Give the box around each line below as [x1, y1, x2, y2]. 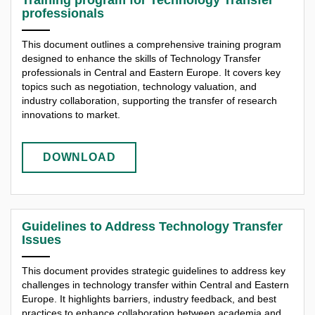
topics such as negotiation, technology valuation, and [22, 80, 257, 92]
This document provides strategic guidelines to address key [22, 265, 285, 277]
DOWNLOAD [43, 151, 116, 164]
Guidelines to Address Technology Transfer [22, 219, 283, 234]
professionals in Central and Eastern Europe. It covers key [22, 66, 281, 78]
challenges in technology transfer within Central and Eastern [22, 279, 289, 291]
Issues [22, 233, 61, 247]
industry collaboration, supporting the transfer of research [22, 94, 277, 106]
